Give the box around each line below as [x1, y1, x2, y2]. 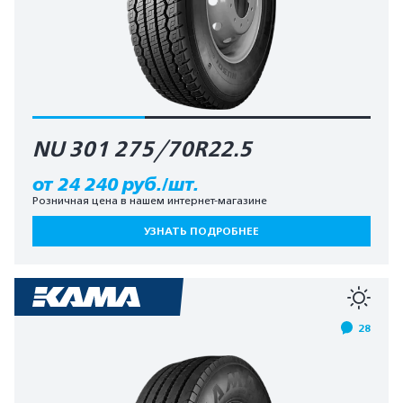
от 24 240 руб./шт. [32, 174, 199, 194]
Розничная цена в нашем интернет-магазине [32, 193, 267, 207]
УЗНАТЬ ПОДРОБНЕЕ [144, 224, 259, 237]
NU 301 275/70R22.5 [32, 136, 252, 163]
